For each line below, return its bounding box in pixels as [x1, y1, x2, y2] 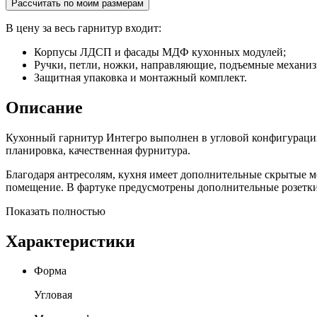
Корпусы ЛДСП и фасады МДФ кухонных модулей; [34, 45, 286, 58]
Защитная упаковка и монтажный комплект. [34, 71, 247, 83]
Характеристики [6, 231, 135, 250]
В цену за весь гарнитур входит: [6, 21, 161, 34]
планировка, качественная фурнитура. [6, 144, 190, 156]
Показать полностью [6, 204, 105, 217]
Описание [6, 98, 83, 117]
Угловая [34, 289, 72, 301]
